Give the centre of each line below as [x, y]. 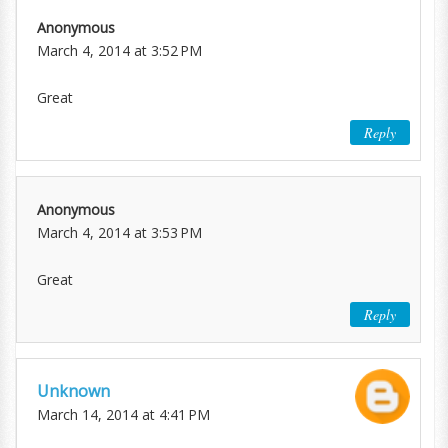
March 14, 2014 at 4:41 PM [123, 414]
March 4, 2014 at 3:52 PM [119, 50]
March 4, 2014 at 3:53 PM [119, 232]
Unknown [73, 390]
